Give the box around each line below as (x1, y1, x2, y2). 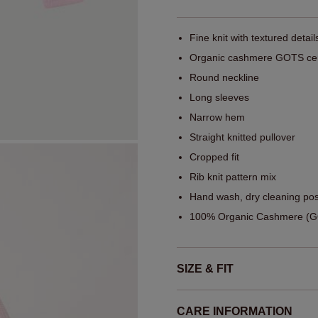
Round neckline (190, 71, 259, 83)
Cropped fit (190, 150, 239, 163)
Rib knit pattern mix (190, 170, 276, 182)
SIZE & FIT (177, 262, 234, 275)
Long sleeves (190, 91, 249, 103)
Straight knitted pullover (190, 131, 295, 143)
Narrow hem (190, 111, 245, 123)
